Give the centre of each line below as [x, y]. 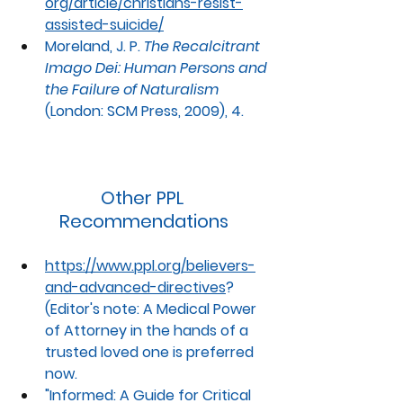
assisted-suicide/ [104, 25]
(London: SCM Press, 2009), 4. [144, 112]
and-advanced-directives [135, 288]
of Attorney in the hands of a [148, 331]
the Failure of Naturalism [132, 90]
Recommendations [144, 222]
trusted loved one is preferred [151, 353]
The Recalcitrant [204, 47]
